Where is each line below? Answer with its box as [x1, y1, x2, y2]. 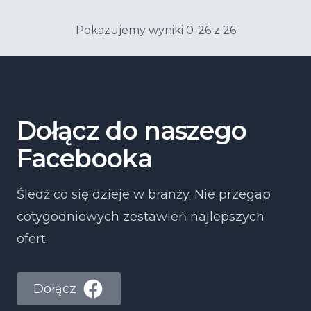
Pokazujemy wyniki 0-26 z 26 [75, 24, 236, 37]
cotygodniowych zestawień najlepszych [17, 209, 264, 224]
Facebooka [17, 143, 152, 174]
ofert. [17, 231, 48, 246]
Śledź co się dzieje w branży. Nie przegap [17, 187, 271, 202]
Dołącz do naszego [17, 115, 246, 146]
